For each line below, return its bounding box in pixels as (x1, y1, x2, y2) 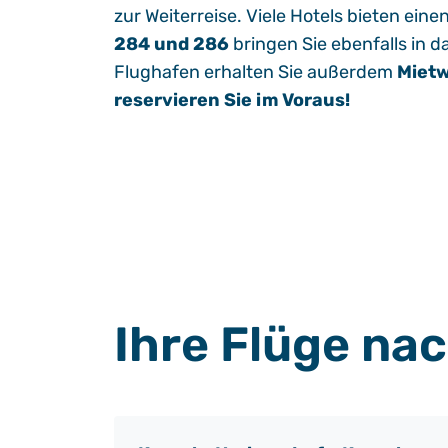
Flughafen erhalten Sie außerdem (114, 61, 397, 83)
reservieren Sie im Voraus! (114, 89, 350, 111)
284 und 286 (114, 33, 229, 55)
